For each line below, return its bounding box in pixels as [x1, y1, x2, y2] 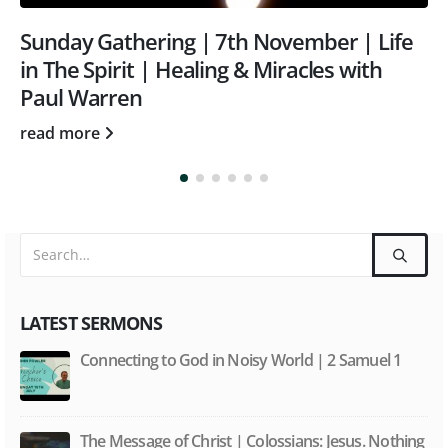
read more [20, 94, 104, 117]
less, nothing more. [80, 420, 211, 443]
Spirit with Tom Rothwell [20, 55, 256, 85]
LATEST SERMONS [20, 282, 163, 307]
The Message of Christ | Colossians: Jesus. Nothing [80, 401, 425, 424]
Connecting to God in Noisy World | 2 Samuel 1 [80, 320, 402, 343]
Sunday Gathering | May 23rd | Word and [20, 27, 425, 57]
